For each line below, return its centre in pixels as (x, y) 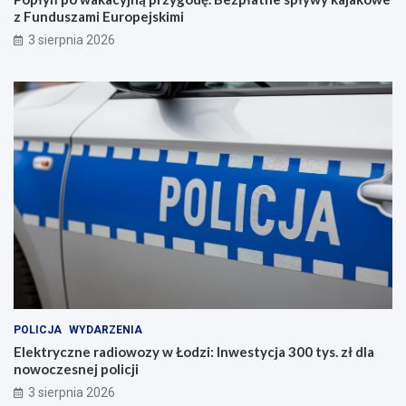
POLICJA (38, 329)
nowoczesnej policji (76, 368)
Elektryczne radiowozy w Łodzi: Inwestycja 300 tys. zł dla (194, 351)
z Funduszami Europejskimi (99, 16)
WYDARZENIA (106, 329)
